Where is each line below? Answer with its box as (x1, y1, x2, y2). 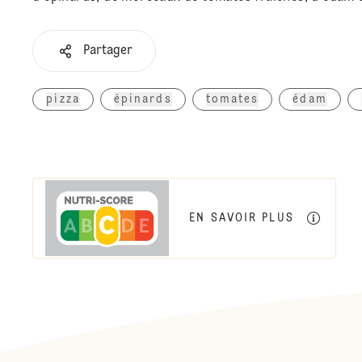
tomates (205, 94, 259, 106)
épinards (113, 94, 172, 106)
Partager (83, 44, 133, 58)
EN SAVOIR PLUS (189, 213, 294, 224)
